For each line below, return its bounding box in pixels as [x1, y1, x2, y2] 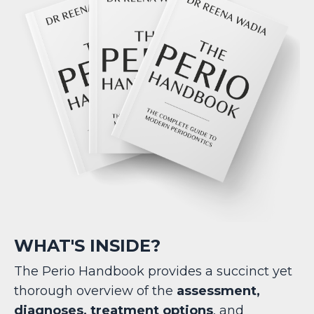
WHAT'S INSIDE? [14, 235, 161, 257]
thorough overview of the [14, 283, 177, 299]
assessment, [177, 283, 260, 299]
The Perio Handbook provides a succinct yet [14, 264, 292, 280]
